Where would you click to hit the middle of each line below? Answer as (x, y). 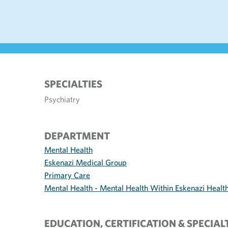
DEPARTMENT (77, 136)
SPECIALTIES (73, 84)
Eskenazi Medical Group (85, 162)
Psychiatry (62, 99)
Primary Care (67, 175)
